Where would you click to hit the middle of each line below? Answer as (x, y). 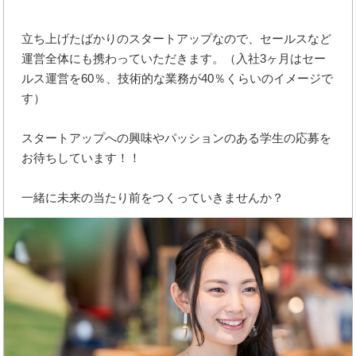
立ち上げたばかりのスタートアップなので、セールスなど (177, 38)
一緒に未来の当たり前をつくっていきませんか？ (153, 197)
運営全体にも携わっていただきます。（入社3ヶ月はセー (174, 58)
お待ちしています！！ (81, 157)
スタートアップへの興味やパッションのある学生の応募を (177, 137)
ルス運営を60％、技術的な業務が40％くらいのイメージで (178, 78)
